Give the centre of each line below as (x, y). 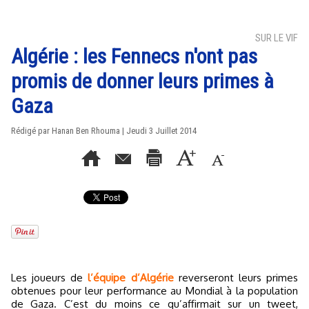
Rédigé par (31, 131)
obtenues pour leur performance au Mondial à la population (154, 291)
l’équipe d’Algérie (131, 278)
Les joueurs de (52, 278)
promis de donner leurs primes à (142, 81)
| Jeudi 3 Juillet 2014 (158, 131)
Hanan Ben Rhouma (86, 131)
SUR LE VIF (277, 38)
